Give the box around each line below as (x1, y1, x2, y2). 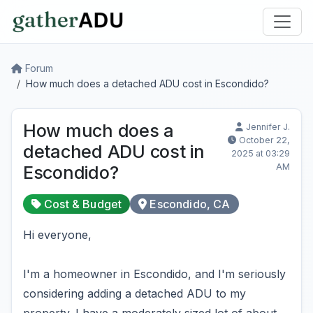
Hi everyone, (23, 228, 92, 242)
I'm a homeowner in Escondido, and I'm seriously (23, 267, 286, 281)
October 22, (239, 135, 290, 145)
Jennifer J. (246, 122, 290, 132)
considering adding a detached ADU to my (23, 286, 246, 300)
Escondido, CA (150, 197, 231, 211)
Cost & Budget (44, 197, 122, 211)
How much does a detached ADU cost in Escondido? (26, 78, 269, 89)
